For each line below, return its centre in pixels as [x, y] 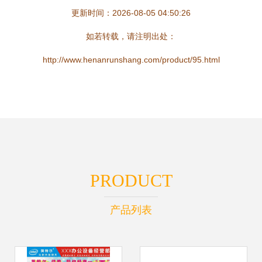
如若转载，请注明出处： [131, 36]
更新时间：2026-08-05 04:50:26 [131, 13]
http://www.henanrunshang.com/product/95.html [131, 60]
